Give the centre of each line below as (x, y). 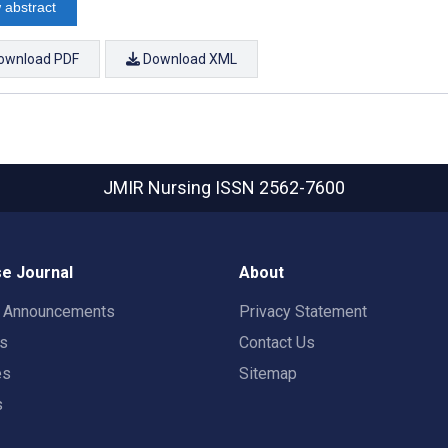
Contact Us (277, 342)
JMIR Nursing (159, 187)
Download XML (188, 58)
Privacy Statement (303, 311)
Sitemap (268, 373)
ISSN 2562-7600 (280, 187)
